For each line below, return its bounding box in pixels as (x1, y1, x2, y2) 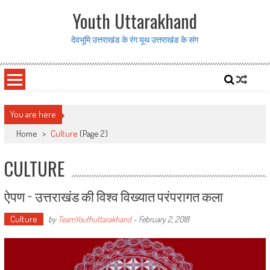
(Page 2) (77, 128, 108, 139)
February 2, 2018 (138, 214, 189, 224)
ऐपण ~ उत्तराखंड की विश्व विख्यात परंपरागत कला (4, 186, 223, 206)
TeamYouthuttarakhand (57, 214, 131, 224)
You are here (10, 108, 56, 120)
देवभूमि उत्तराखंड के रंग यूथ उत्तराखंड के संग (71, 33, 199, 45)
